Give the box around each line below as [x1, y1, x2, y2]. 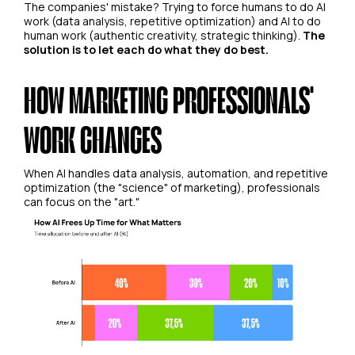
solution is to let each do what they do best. [24, 42, 269, 57]
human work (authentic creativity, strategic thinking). [24, 28, 303, 43]
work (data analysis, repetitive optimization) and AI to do [24, 13, 321, 29]
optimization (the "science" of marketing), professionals [24, 180, 320, 195]
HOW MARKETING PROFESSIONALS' [24, 77, 313, 121]
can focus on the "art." [24, 194, 139, 209]
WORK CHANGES [24, 116, 162, 161]
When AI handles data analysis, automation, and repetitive [24, 166, 328, 181]
